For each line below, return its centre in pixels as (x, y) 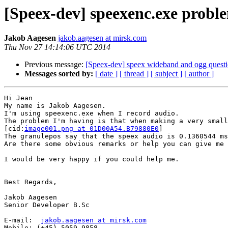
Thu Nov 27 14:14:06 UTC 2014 (57, 47)
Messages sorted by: (59, 74)
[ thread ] (134, 74)
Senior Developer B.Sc (47, 205)
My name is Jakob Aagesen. (55, 106)
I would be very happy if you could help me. (92, 159)
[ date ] (106, 74)
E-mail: (22, 220)
